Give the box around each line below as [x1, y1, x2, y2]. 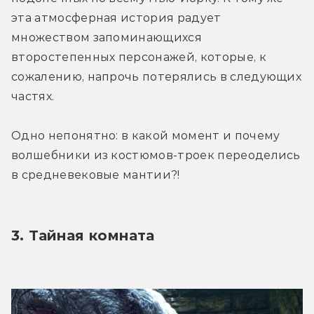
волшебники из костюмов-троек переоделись [11, 148, 301, 162]
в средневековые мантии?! [11, 168, 180, 182]
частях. [11, 89, 55, 103]
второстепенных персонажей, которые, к [11, 50, 266, 64]
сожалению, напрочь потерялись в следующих [11, 69, 302, 83]
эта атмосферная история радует [11, 11, 221, 25]
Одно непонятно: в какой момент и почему [11, 128, 280, 142]
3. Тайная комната [11, 226, 160, 244]
